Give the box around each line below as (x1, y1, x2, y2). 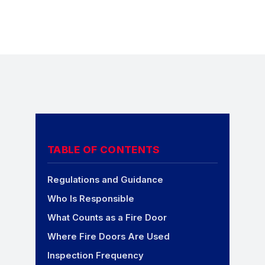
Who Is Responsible (47, 193, 134, 205)
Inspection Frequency (47, 250, 144, 261)
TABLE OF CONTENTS (47, 144, 160, 156)
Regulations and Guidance (47, 174, 163, 186)
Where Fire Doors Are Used (47, 231, 170, 243)
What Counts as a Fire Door (47, 212, 167, 224)
